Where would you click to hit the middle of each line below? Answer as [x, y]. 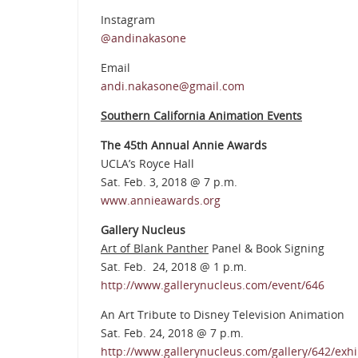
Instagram [128, 20]
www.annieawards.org [161, 201]
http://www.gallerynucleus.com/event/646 [213, 285]
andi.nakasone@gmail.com [173, 86]
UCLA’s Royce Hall [147, 164]
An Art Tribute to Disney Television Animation [223, 315]
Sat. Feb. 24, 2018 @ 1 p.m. [174, 267]
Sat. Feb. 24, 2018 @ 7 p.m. [172, 333]
